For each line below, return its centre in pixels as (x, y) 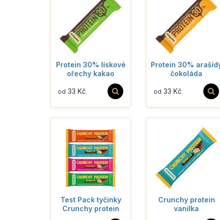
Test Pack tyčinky (91, 199)
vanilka (186, 208)
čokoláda (186, 73)
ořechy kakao (91, 73)
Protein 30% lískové (91, 64)
